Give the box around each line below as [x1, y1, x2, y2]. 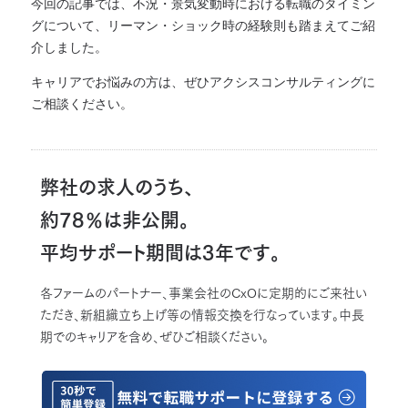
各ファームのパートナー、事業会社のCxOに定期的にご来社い [40, 286, 367, 300]
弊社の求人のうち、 [40, 177, 194, 197]
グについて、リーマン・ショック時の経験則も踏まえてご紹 [31, 15, 375, 34]
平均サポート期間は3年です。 [40, 242, 280, 262]
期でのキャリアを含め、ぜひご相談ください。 [40, 330, 269, 343]
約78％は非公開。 [40, 209, 189, 229]
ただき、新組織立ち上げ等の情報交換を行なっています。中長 [40, 308, 364, 321]
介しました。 [31, 36, 107, 56]
